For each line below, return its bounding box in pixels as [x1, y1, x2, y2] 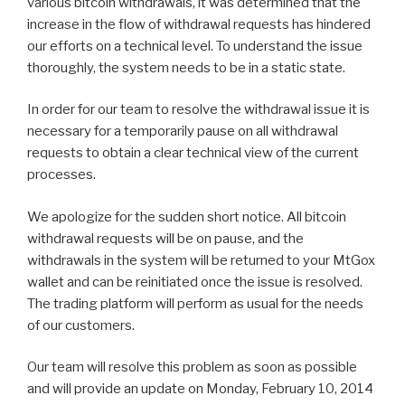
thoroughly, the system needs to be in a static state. [27, 59, 345, 76]
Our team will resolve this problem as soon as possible [27, 359, 357, 376]
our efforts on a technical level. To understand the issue [27, 37, 363, 54]
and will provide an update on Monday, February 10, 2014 [27, 381, 373, 398]
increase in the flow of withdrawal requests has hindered [27, 15, 371, 33]
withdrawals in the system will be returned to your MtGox [27, 251, 375, 268]
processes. [27, 166, 96, 184]
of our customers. [27, 316, 154, 334]
